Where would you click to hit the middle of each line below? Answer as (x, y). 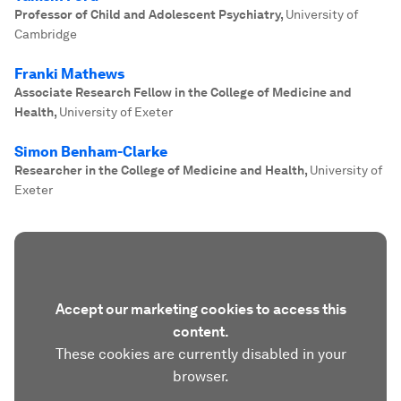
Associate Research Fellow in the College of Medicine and (183, 92)
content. (200, 332)
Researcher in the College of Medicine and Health (159, 170)
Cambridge (46, 34)
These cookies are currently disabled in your (200, 354)
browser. (200, 376)
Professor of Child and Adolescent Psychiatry (147, 14)
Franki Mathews (69, 74)
